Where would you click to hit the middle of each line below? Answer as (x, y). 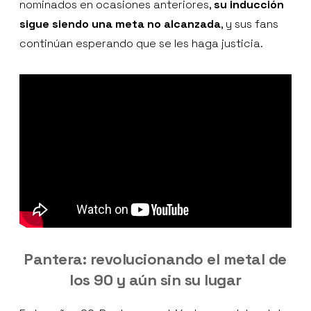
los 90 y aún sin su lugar (155, 279)
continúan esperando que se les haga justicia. (141, 44)
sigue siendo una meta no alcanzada (120, 24)
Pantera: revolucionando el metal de (155, 259)
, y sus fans (250, 24)
